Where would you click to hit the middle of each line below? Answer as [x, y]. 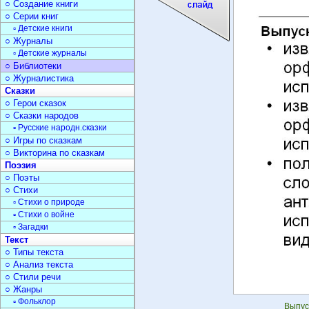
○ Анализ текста [39, 265]
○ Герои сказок [36, 103]
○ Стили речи [33, 277]
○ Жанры [23, 289]
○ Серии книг [32, 16]
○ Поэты [22, 178]
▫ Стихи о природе [49, 202]
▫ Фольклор [34, 301]
